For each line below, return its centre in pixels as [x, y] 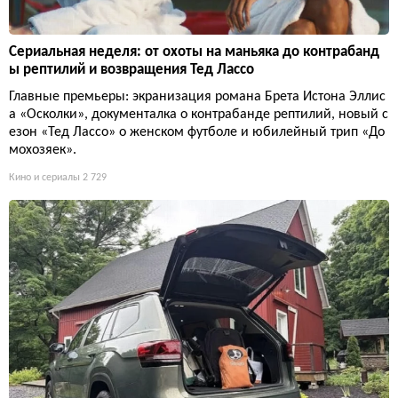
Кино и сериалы [44, 178]
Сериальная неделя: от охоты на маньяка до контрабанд [194, 52]
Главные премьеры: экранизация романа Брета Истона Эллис [197, 97]
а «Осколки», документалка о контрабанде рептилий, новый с [199, 115]
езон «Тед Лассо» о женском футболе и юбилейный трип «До [197, 133]
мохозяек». [43, 151]
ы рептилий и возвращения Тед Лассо [131, 70]
